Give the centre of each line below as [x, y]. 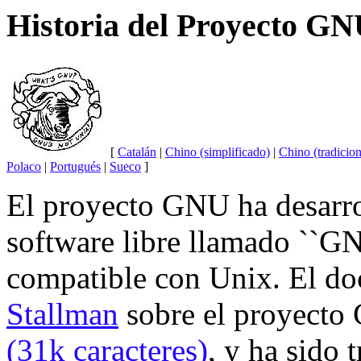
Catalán [137, 151]
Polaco [24, 166]
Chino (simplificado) [218, 151]
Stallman [62, 313]
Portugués [75, 166]
